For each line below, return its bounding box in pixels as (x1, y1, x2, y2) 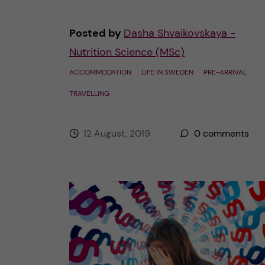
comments (201, 127, 249, 140)
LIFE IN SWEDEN (141, 67, 193, 77)
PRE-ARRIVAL (203, 67, 247, 77)
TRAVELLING (69, 89, 109, 98)
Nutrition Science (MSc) (69, 45, 185, 59)
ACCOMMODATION (69, 67, 131, 77)
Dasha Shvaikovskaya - (124, 26, 235, 40)
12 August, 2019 (83, 127, 150, 140)
